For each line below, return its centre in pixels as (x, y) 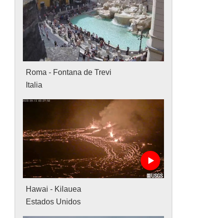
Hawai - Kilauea (54, 189)
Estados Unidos (54, 202)
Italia (34, 85)
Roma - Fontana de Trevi (69, 72)
